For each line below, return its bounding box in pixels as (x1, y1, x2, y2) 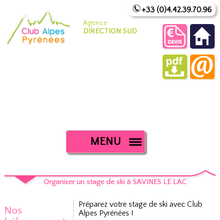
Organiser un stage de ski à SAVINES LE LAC (43, 178, 189, 186)
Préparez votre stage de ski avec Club (79, 200, 203, 209)
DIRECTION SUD (82, 27, 137, 35)
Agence (82, 19, 108, 27)
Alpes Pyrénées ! (79, 209, 134, 218)
